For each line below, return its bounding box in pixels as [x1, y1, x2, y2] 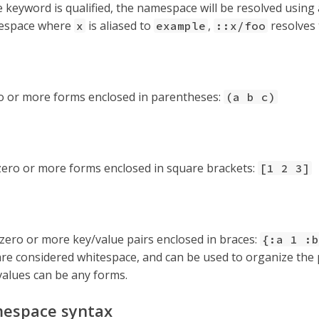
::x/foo [216, 19, 266, 33]
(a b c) [226, 90, 276, 104]
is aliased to [85, 18, 154, 33]
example [156, 19, 206, 33]
